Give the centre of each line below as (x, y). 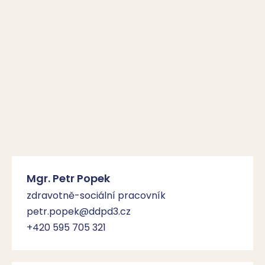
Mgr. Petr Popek (68, 178)
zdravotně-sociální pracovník (96, 195)
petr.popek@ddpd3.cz (79, 211)
